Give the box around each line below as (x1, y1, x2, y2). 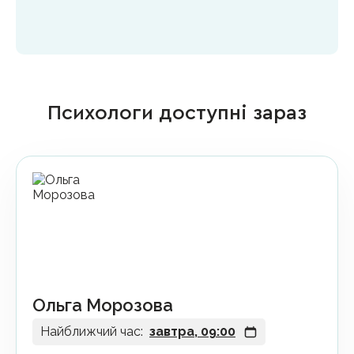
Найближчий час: (40, 324, 143, 340)
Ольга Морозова (32, 295, 173, 315)
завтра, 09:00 (149, 324, 235, 340)
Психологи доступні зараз (47, 103, 307, 123)
